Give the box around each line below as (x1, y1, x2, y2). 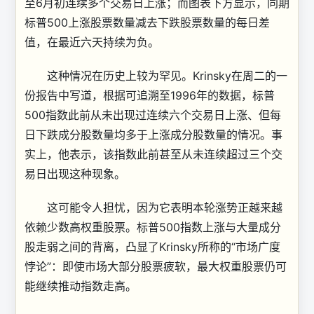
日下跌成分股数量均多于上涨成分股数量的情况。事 (25, 128, 282, 142)
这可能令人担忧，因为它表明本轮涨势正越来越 (25, 200, 282, 214)
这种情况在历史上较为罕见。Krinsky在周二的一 (25, 69, 287, 83)
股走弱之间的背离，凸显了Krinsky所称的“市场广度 (25, 240, 280, 254)
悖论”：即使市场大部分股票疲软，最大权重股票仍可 (25, 259, 287, 273)
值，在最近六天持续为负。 (25, 35, 159, 49)
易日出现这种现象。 (25, 167, 125, 181)
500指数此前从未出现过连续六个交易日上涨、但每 (25, 108, 281, 122)
